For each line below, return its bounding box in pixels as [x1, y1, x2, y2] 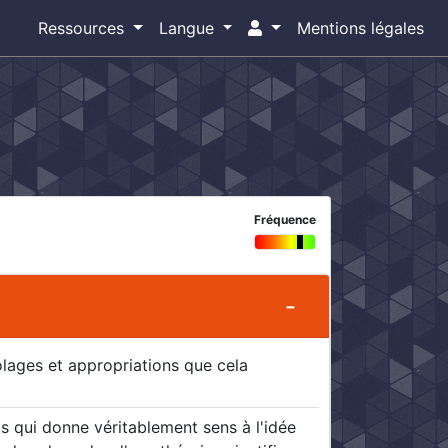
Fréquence [253, 212, 316, 228]
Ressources [37, 18, 129, 38]
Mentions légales [297, 18, 424, 38]
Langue [158, 18, 219, 38]
